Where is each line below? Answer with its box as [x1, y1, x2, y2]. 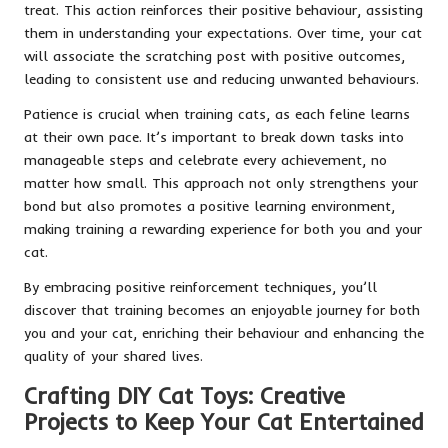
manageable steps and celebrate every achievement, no [24, 150, 387, 168]
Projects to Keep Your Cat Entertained [24, 407, 424, 436]
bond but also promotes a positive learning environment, [24, 196, 395, 214]
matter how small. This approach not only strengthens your [24, 173, 418, 191]
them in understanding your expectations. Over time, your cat [24, 23, 422, 41]
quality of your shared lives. [24, 346, 203, 364]
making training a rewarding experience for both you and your [24, 219, 422, 237]
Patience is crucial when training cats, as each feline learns [24, 104, 410, 122]
